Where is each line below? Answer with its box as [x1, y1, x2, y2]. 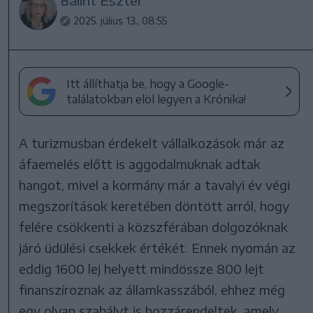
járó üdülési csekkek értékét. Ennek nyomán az [19, 239, 296, 256]
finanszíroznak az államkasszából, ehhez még [19, 281, 286, 298]
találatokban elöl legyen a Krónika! [66, 92, 247, 106]
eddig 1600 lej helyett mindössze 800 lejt [19, 260, 265, 277]
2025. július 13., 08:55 [73, 14, 168, 27]
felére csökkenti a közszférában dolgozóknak [19, 218, 289, 235]
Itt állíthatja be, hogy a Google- [66, 76, 230, 91]
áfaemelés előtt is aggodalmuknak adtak [19, 155, 261, 172]
